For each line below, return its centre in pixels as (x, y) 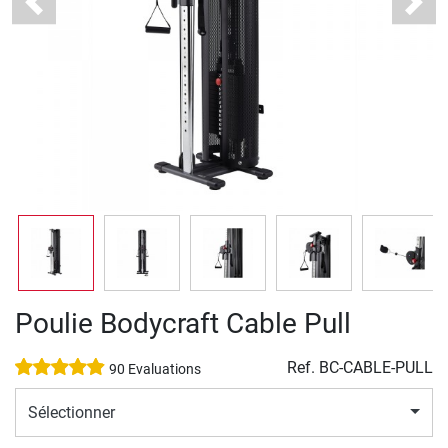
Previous (63, 12)
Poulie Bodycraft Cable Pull (183, 324)
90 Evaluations (155, 370)
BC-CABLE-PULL (376, 368)
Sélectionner (71, 412)
